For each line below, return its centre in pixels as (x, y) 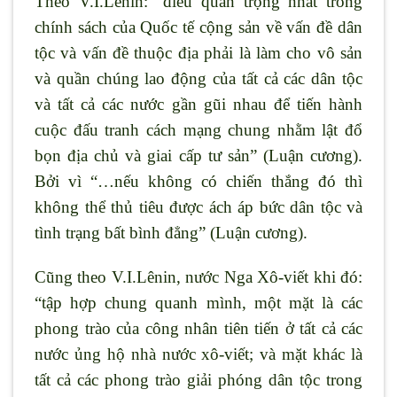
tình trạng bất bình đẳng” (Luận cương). (171, 232)
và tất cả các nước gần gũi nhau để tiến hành (198, 104)
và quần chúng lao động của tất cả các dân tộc (198, 78)
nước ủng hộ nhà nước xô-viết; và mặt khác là (198, 354)
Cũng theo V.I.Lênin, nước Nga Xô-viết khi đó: (198, 276)
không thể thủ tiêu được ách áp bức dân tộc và (198, 206)
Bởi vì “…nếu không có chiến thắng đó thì (198, 181)
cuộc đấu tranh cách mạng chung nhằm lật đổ (198, 129)
